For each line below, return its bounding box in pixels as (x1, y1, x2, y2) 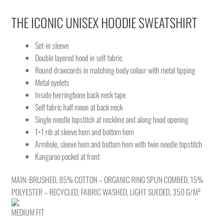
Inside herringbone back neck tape (35, 88, 126, 101)
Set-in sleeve (35, 39, 69, 51)
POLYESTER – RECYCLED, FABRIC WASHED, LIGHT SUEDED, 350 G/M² (11, 186, 201, 198)
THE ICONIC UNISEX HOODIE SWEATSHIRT (11, 12, 197, 32)
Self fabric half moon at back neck (35, 101, 123, 113)
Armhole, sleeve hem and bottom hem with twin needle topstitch (35, 138, 202, 150)
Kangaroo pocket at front (35, 150, 100, 162)
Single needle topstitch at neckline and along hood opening (35, 113, 188, 125)
